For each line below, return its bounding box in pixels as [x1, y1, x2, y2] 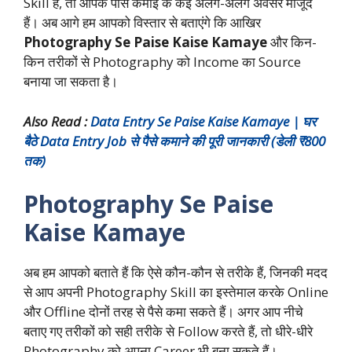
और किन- [267, 33, 317, 52]
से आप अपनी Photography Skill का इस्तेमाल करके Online [24, 283, 328, 302]
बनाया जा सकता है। [24, 72, 118, 91]
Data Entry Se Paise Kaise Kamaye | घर [90, 112, 316, 130]
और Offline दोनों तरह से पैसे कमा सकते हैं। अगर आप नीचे [24, 302, 303, 321]
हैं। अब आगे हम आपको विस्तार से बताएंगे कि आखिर [24, 13, 261, 32]
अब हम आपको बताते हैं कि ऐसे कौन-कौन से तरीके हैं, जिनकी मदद [24, 263, 328, 282]
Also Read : [24, 112, 90, 130]
